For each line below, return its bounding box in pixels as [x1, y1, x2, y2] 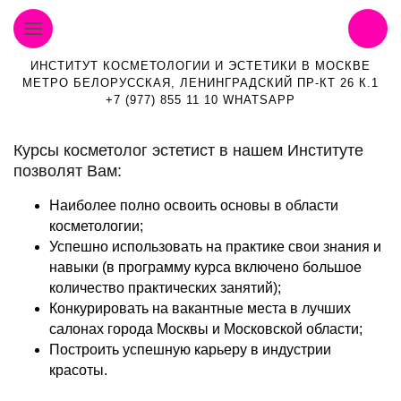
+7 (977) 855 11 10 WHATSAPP [106, 93, 295, 107]
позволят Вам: [13, 162, 122, 180]
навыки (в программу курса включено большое [49, 260, 362, 275]
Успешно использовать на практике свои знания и [49, 239, 381, 254]
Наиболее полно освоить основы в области [49, 198, 338, 213]
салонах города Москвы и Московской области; [49, 321, 363, 337]
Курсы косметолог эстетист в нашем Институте [13, 141, 363, 159]
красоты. [49, 363, 107, 378]
